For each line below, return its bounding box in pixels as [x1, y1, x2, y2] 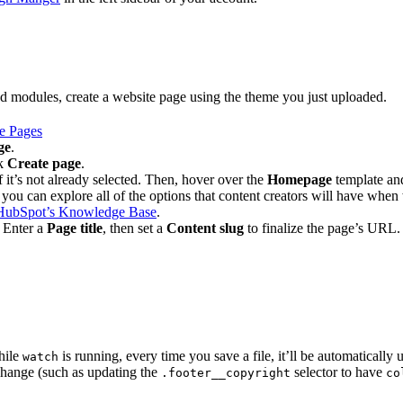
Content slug [166, 219, 244, 236]
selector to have [291, 363, 386, 380]
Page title [47, 219, 103, 236]
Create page [7, 155, 81, 171]
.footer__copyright [161, 365, 291, 380]
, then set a [103, 219, 166, 236]
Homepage [267, 171, 332, 187]
